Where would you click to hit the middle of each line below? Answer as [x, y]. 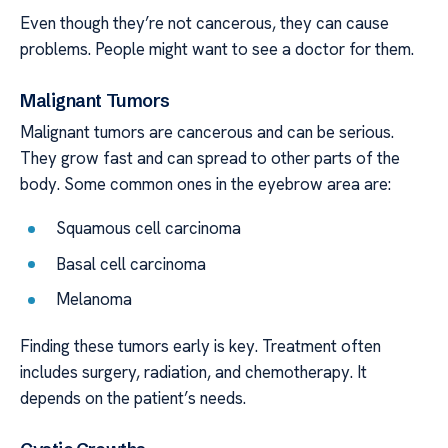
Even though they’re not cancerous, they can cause [204, 23]
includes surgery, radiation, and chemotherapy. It [193, 372]
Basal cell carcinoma [131, 263]
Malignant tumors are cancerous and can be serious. [207, 131]
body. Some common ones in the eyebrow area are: [205, 183]
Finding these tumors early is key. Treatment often [200, 346]
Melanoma [94, 299]
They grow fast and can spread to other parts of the [210, 157]
